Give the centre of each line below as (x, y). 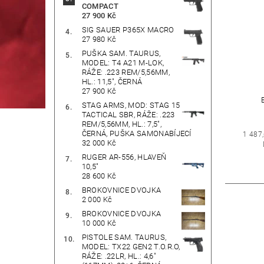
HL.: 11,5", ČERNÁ (112, 82)
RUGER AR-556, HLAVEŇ (124, 157)
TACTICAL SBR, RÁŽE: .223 (128, 115)
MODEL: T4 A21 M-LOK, (123, 63)
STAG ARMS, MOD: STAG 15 (131, 105)
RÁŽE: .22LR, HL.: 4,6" (119, 256)
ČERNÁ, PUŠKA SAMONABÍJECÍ (136, 134)
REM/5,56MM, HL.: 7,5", (121, 124)
